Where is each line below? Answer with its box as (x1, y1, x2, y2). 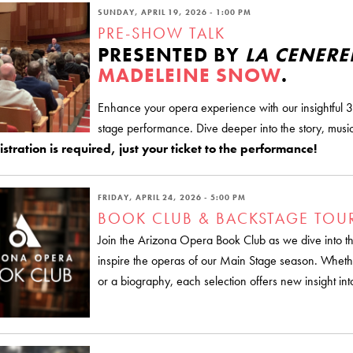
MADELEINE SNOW (98, 61, 281, 88)
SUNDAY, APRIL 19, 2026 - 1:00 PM (98, 6, 251, 17)
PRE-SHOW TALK (98, 22, 225, 43)
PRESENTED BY (98, 41, 245, 68)
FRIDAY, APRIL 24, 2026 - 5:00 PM (98, 191, 246, 203)
